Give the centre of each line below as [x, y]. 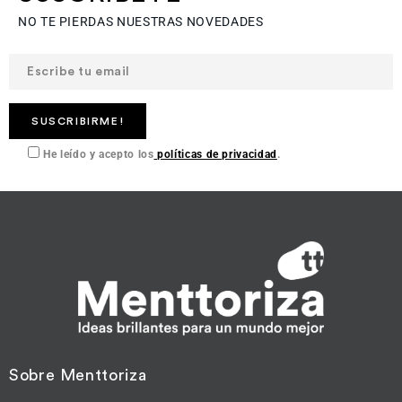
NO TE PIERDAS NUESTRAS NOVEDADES [141, 22]
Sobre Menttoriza [78, 375]
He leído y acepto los [97, 155]
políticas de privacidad [215, 155]
